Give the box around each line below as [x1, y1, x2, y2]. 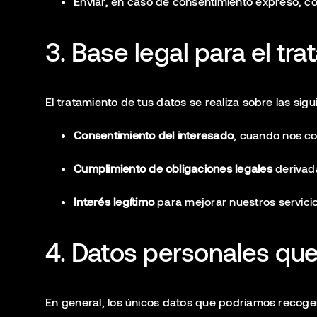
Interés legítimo [74, 195, 154, 208]
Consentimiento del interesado [74, 128, 234, 142]
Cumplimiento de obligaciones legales [74, 161, 272, 175]
